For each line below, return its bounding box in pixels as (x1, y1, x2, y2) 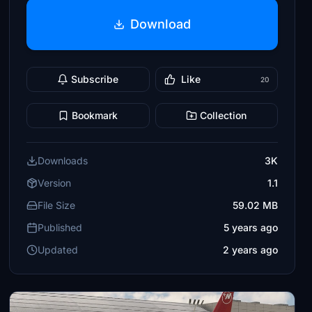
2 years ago (222, 244, 278, 256)
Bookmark (72, 109, 118, 121)
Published (38, 221, 83, 233)
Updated (38, 244, 79, 256)
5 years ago (223, 221, 278, 233)
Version (38, 177, 72, 189)
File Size (38, 199, 76, 211)
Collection (200, 109, 247, 121)
